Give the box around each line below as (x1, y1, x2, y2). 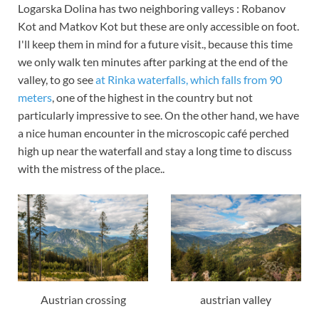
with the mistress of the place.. (18, 161, 164, 175)
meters (18, 90, 52, 104)
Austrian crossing (40, 292, 126, 306)
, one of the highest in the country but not (52, 90, 253, 104)
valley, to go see (18, 72, 95, 86)
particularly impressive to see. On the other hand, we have (18, 108, 299, 122)
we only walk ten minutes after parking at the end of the (18, 54, 288, 68)
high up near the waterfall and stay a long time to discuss (18, 143, 292, 157)
